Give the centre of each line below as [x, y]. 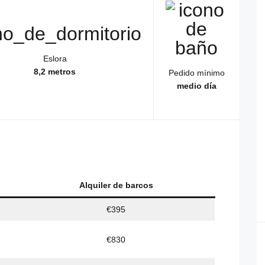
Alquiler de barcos [116, 185]
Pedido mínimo [196, 73]
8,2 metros [55, 72]
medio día [196, 86]
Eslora [55, 59]
